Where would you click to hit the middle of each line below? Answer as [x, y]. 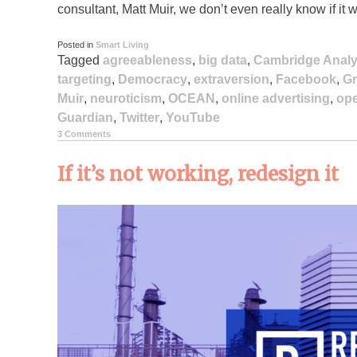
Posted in [76, 44]
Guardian [85, 117]
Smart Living [122, 44]
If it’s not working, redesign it [198, 174]
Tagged [80, 60]
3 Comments [84, 133]
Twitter [139, 117]
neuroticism [126, 98]
